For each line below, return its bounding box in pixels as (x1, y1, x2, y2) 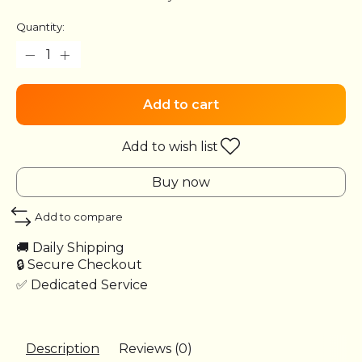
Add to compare (34, 210, 123, 224)
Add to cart (143, 97, 219, 113)
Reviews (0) (119, 340, 192, 356)
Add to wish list (122, 138, 218, 154)
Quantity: (16, 20, 65, 34)
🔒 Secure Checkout (16, 256, 142, 272)
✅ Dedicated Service (16, 276, 148, 293)
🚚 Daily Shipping (16, 239, 124, 255)
